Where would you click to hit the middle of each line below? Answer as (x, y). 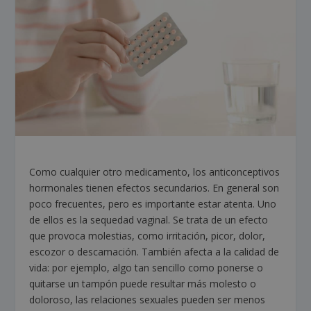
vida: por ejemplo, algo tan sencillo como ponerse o (146, 268)
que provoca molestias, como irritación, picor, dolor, (148, 236)
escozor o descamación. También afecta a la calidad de (154, 252)
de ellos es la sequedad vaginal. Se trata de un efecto (149, 220)
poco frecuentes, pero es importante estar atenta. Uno (153, 204)
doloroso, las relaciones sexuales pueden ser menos (148, 300)
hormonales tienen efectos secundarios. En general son (154, 188)
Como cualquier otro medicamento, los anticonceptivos (155, 172)
